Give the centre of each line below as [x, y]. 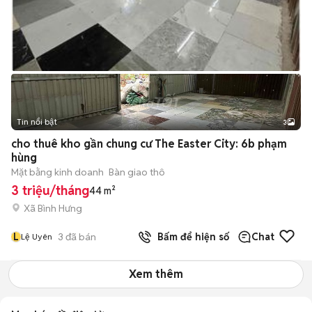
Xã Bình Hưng [53, 208]
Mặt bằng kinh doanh [57, 172]
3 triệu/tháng [50, 190]
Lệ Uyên [37, 236]
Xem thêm [156, 274]
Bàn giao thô [137, 172]
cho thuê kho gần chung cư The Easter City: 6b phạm [149, 144]
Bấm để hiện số [190, 237]
